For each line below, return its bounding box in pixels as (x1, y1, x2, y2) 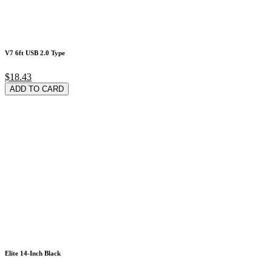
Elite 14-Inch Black (5, 250, 61, 257)
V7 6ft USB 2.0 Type (5, 49, 65, 56)
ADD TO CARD (10, 84, 64, 93)
